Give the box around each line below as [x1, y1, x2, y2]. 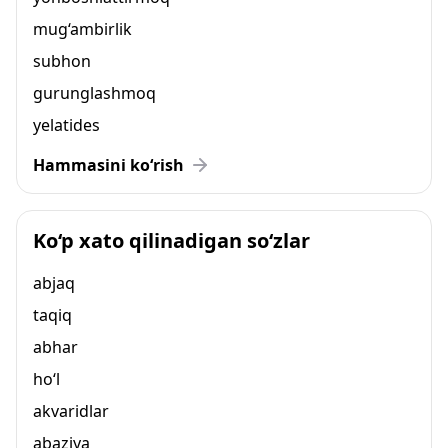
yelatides [33, 114, 100, 136]
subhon [33, 50, 91, 72]
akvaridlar [33, 400, 109, 422]
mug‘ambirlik [33, 18, 132, 40]
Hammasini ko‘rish [33, 154, 184, 176]
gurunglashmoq [33, 82, 156, 104]
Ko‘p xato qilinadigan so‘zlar [33, 227, 310, 254]
